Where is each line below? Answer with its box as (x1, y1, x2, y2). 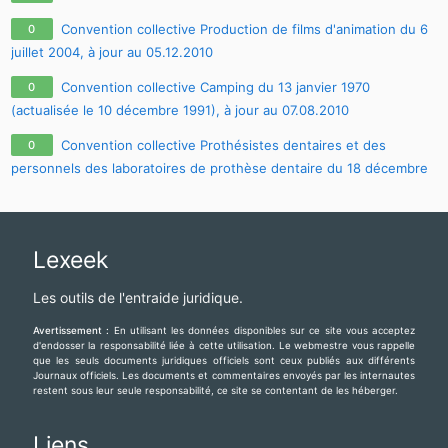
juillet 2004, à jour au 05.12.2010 (10, 44, 213, 61)
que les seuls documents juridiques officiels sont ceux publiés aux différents (32, 354, 416, 366)
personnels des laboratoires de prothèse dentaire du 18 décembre (10, 160, 428, 177)
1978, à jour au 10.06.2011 (10, 183, 172, 200)
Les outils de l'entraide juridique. (32, 288, 243, 306)
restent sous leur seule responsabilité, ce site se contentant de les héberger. (32, 384, 398, 396)
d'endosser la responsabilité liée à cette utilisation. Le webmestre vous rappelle (32, 339, 416, 351)
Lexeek (32, 245, 108, 274)
